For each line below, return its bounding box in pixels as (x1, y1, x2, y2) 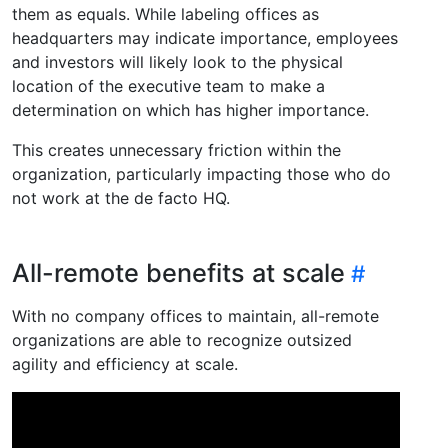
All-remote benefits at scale (12, 258, 345, 289)
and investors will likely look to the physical (12, 52, 343, 73)
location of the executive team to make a (12, 76, 325, 97)
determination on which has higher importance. (12, 100, 369, 121)
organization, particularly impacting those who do (12, 164, 391, 185)
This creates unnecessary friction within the (12, 140, 341, 161)
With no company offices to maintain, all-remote (12, 306, 379, 327)
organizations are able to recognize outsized (12, 330, 352, 351)
